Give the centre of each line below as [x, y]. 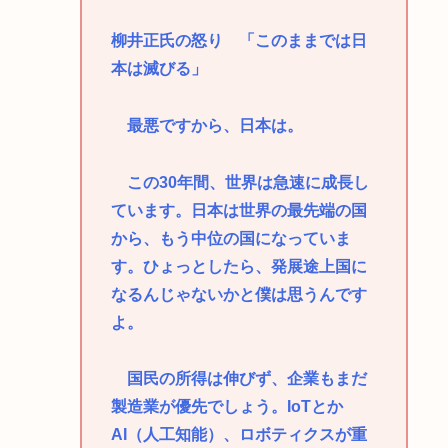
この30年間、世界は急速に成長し [239, 182]
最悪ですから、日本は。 [206, 125]
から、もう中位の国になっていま [230, 238]
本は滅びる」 [158, 68]
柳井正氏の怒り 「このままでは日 [238, 40]
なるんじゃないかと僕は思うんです [238, 294]
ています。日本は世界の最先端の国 [238, 210]
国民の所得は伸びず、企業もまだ [238, 379]
